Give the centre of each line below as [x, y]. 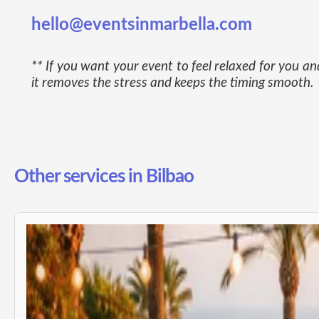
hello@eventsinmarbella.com [142, 25]
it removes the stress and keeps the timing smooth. [172, 83]
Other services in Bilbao [104, 176]
